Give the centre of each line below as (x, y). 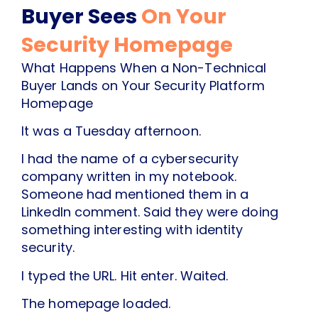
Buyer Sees (81, 16)
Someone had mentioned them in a (135, 194)
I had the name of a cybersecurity (130, 159)
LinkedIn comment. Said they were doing (150, 212)
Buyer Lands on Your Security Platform (143, 85)
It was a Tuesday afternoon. (111, 131)
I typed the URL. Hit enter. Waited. (125, 275)
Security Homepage (127, 44)
